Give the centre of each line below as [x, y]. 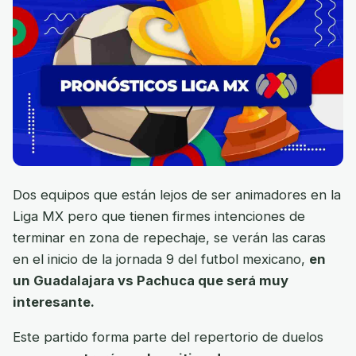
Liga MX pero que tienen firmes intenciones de [159, 216]
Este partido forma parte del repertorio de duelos [168, 337]
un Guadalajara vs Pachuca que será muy [151, 280]
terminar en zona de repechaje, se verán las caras [169, 237]
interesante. [54, 302]
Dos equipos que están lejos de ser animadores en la [177, 194]
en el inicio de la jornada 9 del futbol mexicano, [161, 259]
